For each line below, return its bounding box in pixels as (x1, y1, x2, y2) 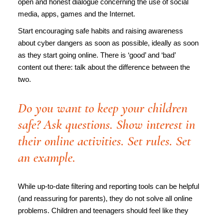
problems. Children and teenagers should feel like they (18, 206, 188, 215)
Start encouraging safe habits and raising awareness (18, 27, 183, 35)
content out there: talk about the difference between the (18, 63, 190, 71)
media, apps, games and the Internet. (18, 10, 135, 18)
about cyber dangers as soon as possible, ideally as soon (18, 39, 199, 47)
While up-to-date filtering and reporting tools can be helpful (18, 182, 199, 190)
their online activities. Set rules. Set (18, 133, 191, 149)
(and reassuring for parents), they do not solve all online (18, 194, 192, 202)
